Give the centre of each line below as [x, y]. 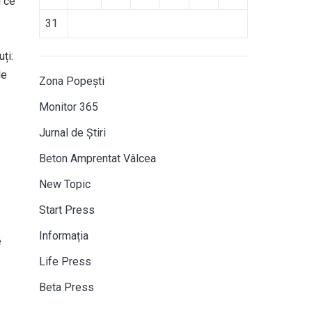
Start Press [67, 210]
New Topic [65, 184]
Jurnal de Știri [72, 133]
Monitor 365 [69, 107]
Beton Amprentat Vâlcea [97, 158]
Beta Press [67, 287]
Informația [64, 236]
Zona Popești [72, 81]
